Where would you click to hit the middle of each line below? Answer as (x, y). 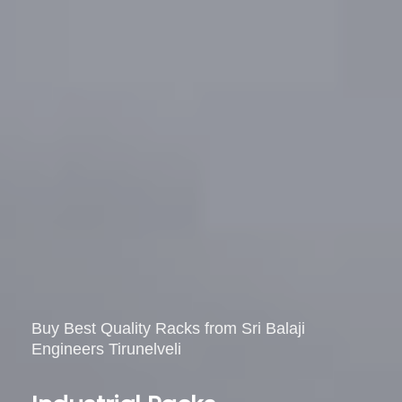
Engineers (68, 350)
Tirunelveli (145, 350)
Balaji (285, 329)
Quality (126, 329)
